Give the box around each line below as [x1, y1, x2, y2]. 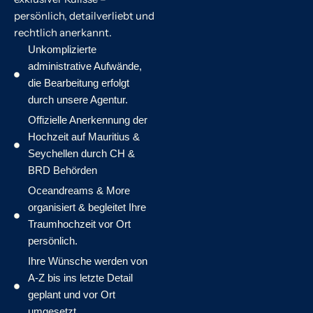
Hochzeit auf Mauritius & [28, 130, 140, 143]
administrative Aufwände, [28, 59, 142, 72]
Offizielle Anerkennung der [28, 113, 147, 126]
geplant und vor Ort [28, 288, 115, 300]
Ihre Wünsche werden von [28, 254, 147, 267]
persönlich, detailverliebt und [14, 8, 154, 22]
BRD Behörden [28, 163, 97, 176]
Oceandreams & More [28, 184, 130, 196]
